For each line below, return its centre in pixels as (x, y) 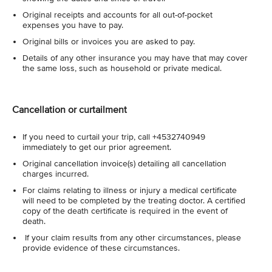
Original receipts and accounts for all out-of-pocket (117, 15)
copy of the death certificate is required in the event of (125, 211)
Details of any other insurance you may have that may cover (135, 58)
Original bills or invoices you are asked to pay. (109, 42)
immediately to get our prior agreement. (97, 147)
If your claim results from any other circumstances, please (132, 238)
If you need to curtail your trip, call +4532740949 (114, 137)
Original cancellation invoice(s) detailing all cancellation (124, 164)
